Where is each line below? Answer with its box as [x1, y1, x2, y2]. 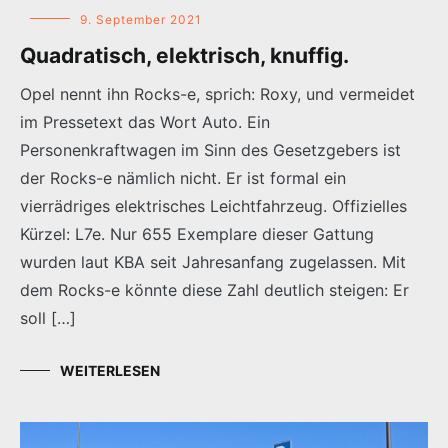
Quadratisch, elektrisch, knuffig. [20, 42, 349, 68]
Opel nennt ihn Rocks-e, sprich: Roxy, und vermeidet [20, 83, 415, 104]
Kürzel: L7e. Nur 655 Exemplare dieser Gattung [20, 223, 374, 244]
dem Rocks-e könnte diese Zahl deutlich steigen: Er [20, 279, 409, 300]
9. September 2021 [80, 11, 202, 27]
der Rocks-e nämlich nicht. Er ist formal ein [20, 167, 346, 188]
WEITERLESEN [60, 361, 160, 379]
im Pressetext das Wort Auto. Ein [20, 111, 270, 132]
